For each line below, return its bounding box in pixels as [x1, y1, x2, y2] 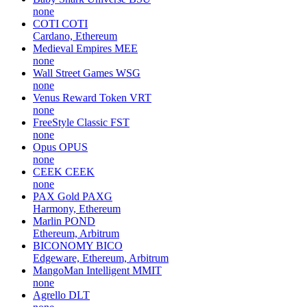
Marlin [33, 214, 62, 227]
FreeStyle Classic [33, 116, 108, 128]
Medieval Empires [33, 42, 112, 54]
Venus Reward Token [33, 91, 127, 103]
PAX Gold [33, 190, 79, 202]
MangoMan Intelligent [33, 264, 130, 276]
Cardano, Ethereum [33, 29, 117, 42]
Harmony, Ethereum [33, 202, 121, 214]
